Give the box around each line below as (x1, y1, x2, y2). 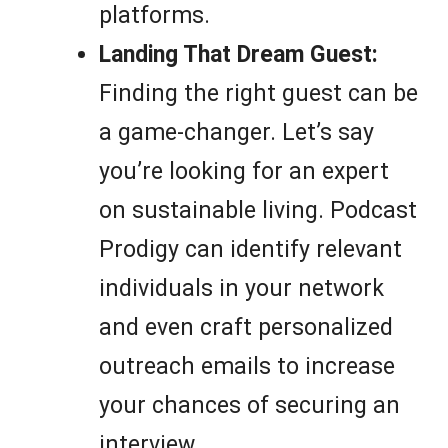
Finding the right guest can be (99, 80, 418, 108)
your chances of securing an (99, 392, 400, 420)
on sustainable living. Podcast (99, 197, 417, 225)
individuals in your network (99, 275, 384, 303)
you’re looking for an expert (99, 158, 389, 186)
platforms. (99, 2, 210, 30)
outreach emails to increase (99, 353, 395, 381)
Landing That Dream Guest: (99, 41, 378, 69)
